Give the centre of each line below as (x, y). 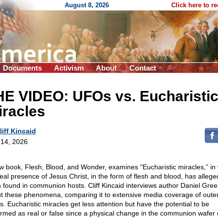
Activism (69, 68)
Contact (143, 68)
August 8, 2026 (87, 5)
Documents (22, 68)
